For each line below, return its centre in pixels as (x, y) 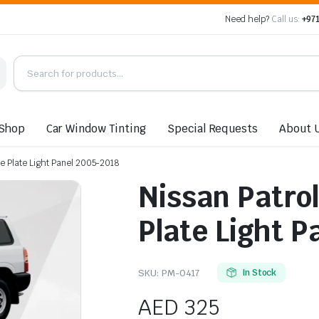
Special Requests (213, 128)
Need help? (248, 19)
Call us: (285, 19)
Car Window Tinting (96, 128)
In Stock (259, 272)
